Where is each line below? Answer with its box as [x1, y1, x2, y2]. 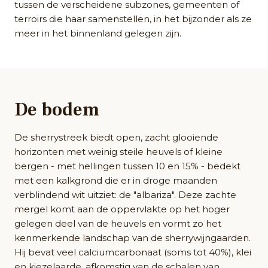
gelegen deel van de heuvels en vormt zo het [14, 218, 221, 230]
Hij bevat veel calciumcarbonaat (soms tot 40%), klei [14, 246, 251, 258]
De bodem [14, 98, 99, 122]
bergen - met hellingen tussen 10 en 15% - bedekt [14, 160, 240, 172]
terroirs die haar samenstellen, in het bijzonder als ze [14, 13, 252, 25]
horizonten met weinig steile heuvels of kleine [14, 146, 223, 158]
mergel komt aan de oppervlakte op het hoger [14, 203, 230, 215]
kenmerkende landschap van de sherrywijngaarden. [14, 232, 251, 244]
